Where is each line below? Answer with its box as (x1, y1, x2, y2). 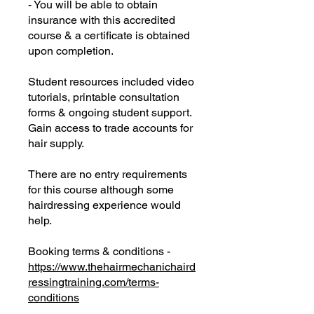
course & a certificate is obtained (28, 29, 190, 42)
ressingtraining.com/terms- (28, 275, 159, 289)
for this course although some (28, 183, 174, 196)
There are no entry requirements (28, 168, 187, 181)
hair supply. (28, 137, 84, 150)
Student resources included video (28, 75, 194, 88)
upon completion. (28, 44, 114, 57)
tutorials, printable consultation (28, 90, 179, 104)
